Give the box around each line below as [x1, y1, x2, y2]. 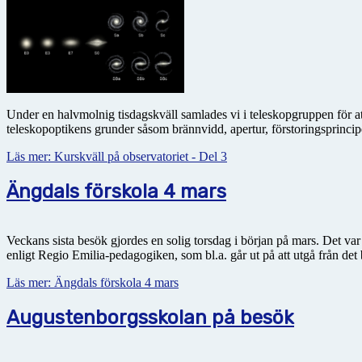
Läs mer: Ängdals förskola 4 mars [6, 275, 179, 289]
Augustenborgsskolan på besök [6, 305, 294, 329]
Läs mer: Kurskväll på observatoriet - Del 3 [6, 149, 227, 163]
